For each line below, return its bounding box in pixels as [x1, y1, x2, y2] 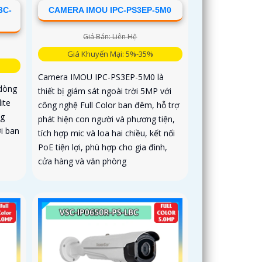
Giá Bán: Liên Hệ [83, 32, 137, 42]
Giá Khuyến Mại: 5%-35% [67, 49, 153, 60]
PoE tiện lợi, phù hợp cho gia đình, [38, 142, 168, 153]
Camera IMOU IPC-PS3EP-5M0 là [38, 71, 164, 83]
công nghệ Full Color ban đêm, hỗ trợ [38, 99, 180, 111]
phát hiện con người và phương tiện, [38, 113, 175, 125]
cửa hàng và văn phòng [38, 156, 127, 167]
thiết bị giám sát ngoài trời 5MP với [38, 85, 172, 97]
